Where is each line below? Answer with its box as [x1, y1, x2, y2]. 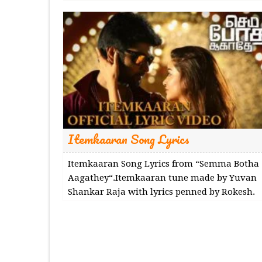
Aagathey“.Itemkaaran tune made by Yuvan [67, 172, 257, 183]
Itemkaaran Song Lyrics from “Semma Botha [67, 158, 259, 169]
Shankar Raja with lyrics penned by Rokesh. [67, 186, 255, 197]
